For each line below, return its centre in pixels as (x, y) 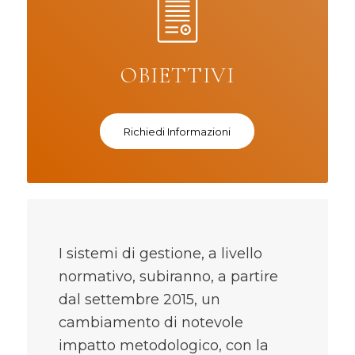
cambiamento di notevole (151, 323)
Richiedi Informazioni (177, 132)
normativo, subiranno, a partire (168, 277)
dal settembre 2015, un (139, 300)
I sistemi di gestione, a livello (160, 254)
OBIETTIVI (177, 75)
